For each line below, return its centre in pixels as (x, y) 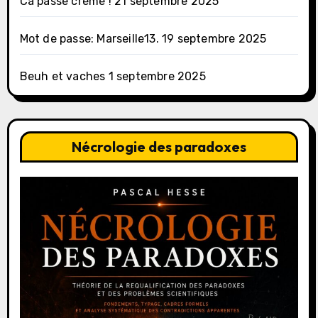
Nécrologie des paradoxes (159, 147)
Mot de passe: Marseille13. (89, 39)
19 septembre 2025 (214, 39)
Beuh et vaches (62, 77)
